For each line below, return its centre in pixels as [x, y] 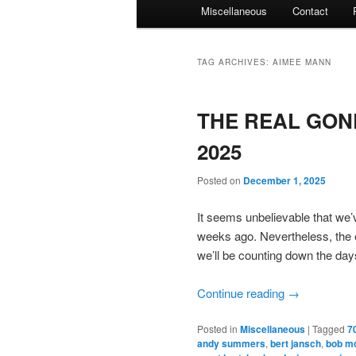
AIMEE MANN [302, 62]
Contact [310, 11]
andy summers [231, 344]
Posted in [217, 329]
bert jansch [296, 344]
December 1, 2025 [284, 181]
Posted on [220, 180]
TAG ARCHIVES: [235, 62]
